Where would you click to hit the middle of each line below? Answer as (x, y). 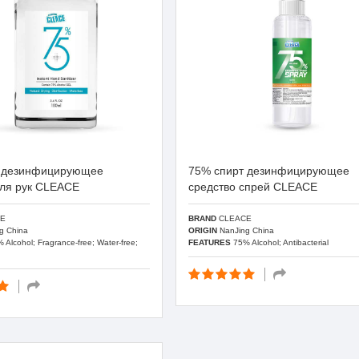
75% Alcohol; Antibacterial (280, 242)
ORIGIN (203, 230)
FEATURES (210, 242)
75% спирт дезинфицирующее (269, 171)
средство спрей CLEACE (253, 187)
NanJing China (246, 230)
